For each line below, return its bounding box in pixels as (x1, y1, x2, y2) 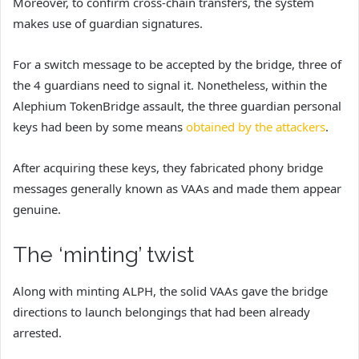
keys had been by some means (13, 119, 186, 135)
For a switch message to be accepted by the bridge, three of (13, 56, 341, 73)
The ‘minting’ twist (13, 242, 194, 268)
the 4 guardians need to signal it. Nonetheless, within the (13, 77, 327, 94)
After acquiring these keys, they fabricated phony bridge (13, 159, 323, 176)
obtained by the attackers (186, 119, 325, 135)
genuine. (13, 201, 61, 218)
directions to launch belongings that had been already (13, 303, 310, 320)
